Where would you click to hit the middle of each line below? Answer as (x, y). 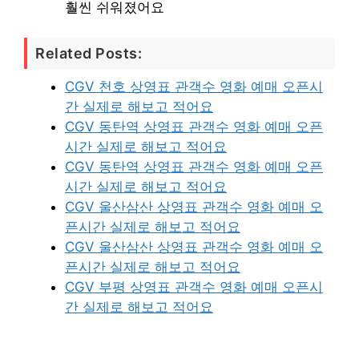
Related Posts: (89, 53)
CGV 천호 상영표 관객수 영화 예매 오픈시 (194, 87)
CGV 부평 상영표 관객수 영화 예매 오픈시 (194, 287)
